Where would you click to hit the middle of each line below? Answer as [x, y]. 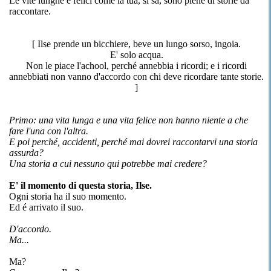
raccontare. [30, 11]
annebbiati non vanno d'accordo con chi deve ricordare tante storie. [137, 77]
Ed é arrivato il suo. [46, 207]
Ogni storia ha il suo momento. [68, 196]
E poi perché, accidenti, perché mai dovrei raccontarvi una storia [133, 142]
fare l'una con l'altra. [49, 131]
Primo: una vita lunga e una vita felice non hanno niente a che [129, 120]
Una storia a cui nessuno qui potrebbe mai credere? [108, 164]
